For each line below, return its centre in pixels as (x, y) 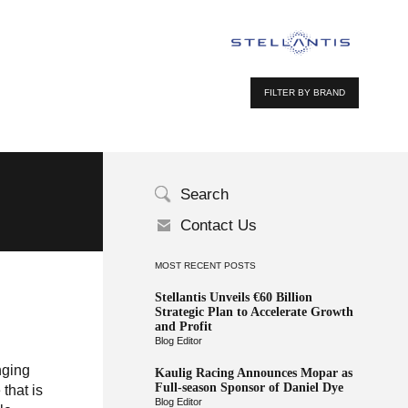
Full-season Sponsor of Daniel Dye (249, 388)
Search (204, 194)
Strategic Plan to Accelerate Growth (254, 312)
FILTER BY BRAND (305, 92)
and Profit (183, 326)
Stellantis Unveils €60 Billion (233, 297)
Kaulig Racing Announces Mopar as (253, 373)
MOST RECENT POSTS (205, 265)
